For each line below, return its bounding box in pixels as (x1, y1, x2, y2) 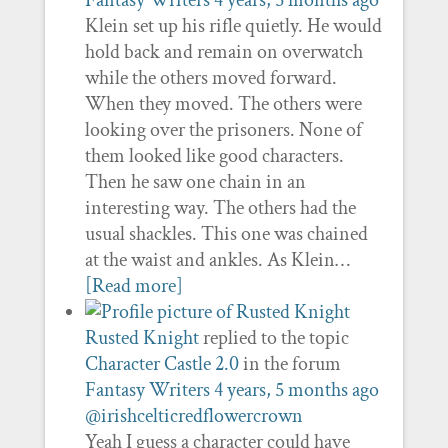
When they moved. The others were (84, 91, 362, 117)
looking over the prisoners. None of (84, 117, 362, 143)
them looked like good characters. (84, 143, 344, 169)
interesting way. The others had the (84, 195, 356, 221)
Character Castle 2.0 (84, 351, 239, 377)
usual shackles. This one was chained (84, 221, 368, 247)
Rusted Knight (84, 325, 199, 351)
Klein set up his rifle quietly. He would (84, 13, 382, 39)
